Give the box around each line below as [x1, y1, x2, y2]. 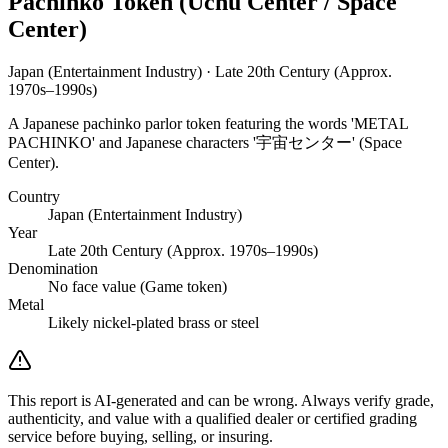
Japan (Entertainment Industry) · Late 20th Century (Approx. [8, 62, 392, 80]
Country [8, 187, 60, 205]
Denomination [8, 259, 98, 277]
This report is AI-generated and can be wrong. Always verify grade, [8, 391, 434, 409]
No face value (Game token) [48, 277, 227, 295]
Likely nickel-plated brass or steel [48, 313, 259, 331]
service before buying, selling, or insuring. [8, 427, 273, 445]
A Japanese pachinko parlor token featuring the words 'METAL [8, 114, 408, 132]
